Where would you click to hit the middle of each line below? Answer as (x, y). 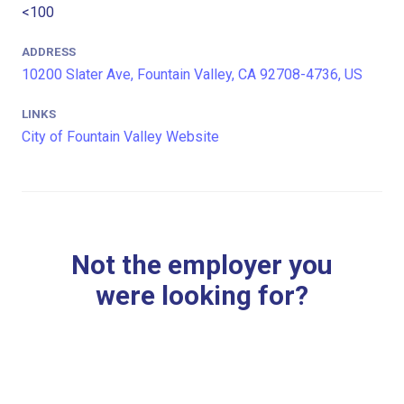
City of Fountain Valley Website (120, 137)
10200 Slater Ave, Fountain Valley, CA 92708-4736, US (192, 74)
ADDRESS (49, 51)
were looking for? (202, 296)
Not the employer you (202, 266)
